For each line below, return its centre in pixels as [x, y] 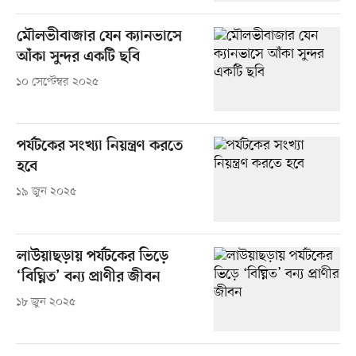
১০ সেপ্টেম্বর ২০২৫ [57, 83]
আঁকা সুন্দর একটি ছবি [78, 58]
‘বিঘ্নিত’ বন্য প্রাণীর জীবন [88, 277]
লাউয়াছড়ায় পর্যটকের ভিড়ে [92, 257]
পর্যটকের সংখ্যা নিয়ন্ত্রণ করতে [99, 147]
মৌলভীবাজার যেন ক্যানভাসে [99, 37]
